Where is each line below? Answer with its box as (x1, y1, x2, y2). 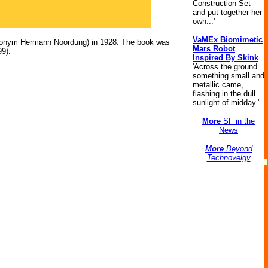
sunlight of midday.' (193, 98, 259, 107)
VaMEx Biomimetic (193, 35, 263, 44)
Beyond (223, 144, 252, 153)
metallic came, (193, 80, 243, 89)
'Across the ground (193, 62, 257, 71)
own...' (193, 17, 215, 26)
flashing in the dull (193, 89, 255, 98)
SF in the (221, 117, 255, 126)
